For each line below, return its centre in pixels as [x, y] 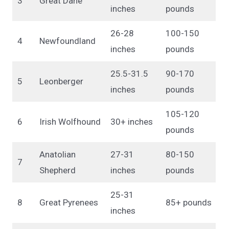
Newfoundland [67, 41]
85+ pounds [188, 202]
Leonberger [61, 81]
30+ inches [131, 121]
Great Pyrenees [68, 202]
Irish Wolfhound [70, 121]
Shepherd [57, 170]
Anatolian [57, 154]
